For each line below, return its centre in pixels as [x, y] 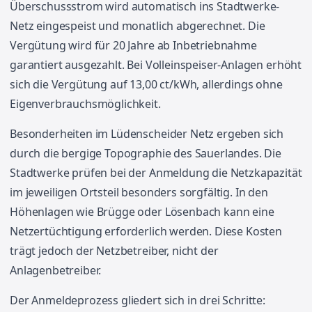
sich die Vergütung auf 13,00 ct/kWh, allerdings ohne [146, 84]
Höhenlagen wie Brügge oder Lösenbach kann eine [142, 212]
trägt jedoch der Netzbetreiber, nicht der [114, 251]
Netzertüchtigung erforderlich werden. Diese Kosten [146, 231]
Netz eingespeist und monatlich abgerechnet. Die [138, 26]
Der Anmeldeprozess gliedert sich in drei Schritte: [138, 300]
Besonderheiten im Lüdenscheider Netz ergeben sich [147, 134]
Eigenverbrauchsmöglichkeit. [85, 104]
